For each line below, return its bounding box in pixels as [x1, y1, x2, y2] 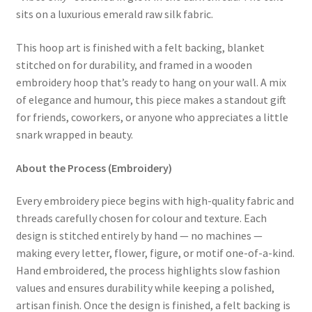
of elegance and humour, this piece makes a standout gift [15, 92, 286, 107]
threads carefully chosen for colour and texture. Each [15, 211, 267, 226]
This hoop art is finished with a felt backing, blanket [15, 40, 265, 54]
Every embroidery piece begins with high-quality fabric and [15, 194, 294, 208]
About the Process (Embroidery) [15, 160, 172, 175]
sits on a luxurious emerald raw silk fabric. [15, 7, 213, 22]
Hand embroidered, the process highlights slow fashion [15, 263, 280, 278]
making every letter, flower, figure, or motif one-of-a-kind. [15, 246, 295, 260]
